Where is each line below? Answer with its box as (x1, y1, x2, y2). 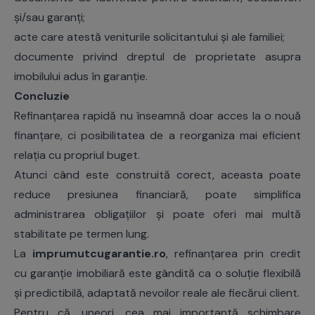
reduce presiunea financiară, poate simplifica (14, 187, 301, 202)
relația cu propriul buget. (14, 148, 140, 163)
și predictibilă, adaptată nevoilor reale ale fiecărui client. (14, 285, 300, 301)
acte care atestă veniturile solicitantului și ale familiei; (14, 30, 285, 45)
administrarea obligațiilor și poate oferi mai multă (14, 207, 301, 222)
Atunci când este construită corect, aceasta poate (14, 167, 301, 183)
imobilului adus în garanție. (14, 69, 148, 84)
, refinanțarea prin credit (166, 246, 301, 262)
